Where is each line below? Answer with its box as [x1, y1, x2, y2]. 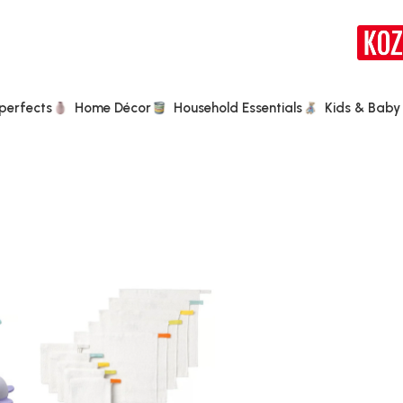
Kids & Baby [325, 99, 400, 116]
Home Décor [75, 99, 151, 116]
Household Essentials [174, 99, 302, 116]
